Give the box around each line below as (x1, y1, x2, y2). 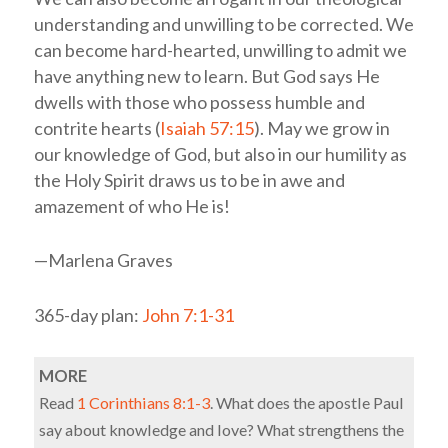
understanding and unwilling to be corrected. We (33, 12, 414, 35)
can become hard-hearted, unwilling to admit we (33, 38, 407, 61)
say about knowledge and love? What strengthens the (38, 419, 404, 439)
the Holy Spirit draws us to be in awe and (33, 168, 345, 191)
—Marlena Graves (33, 249, 173, 272)
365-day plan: (33, 304, 142, 327)
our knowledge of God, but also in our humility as (33, 142, 407, 165)
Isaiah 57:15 (159, 116, 254, 139)
